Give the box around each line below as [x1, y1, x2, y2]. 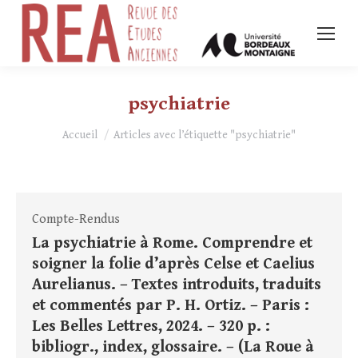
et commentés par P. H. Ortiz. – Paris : [32, 296, 309, 316]
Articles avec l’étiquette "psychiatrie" [113, 129, 296, 142]
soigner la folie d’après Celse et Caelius [32, 255, 315, 274]
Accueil [62, 129, 97, 142]
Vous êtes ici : [62, 121, 138, 137]
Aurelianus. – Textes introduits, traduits [32, 276, 321, 295]
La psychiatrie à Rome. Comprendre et [32, 234, 312, 253]
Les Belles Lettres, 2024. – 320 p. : [32, 317, 270, 336]
